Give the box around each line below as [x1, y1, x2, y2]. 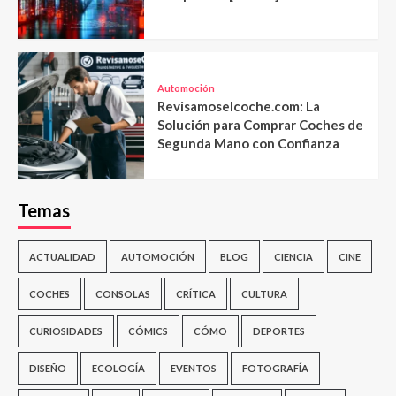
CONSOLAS [95, 288, 150, 301]
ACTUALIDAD [29, 251, 95, 263]
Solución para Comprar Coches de [156, 116, 363, 133]
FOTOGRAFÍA [242, 362, 308, 375]
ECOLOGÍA [92, 362, 145, 375]
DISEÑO [29, 362, 66, 375]
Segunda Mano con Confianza [156, 134, 339, 151]
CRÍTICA [176, 288, 216, 301]
